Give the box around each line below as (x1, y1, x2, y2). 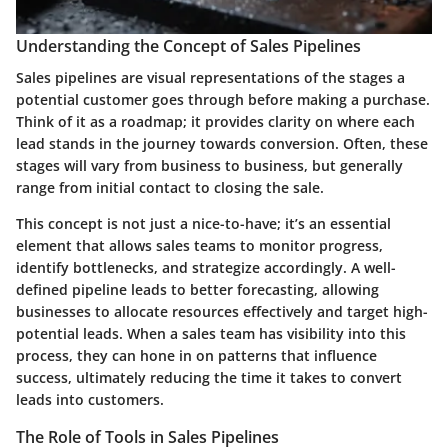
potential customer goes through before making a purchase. (16, 90, 430, 110)
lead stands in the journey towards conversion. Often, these (16, 134, 428, 154)
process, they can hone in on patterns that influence (16, 346, 377, 366)
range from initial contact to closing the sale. (16, 178, 324, 198)
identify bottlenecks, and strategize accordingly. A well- (16, 258, 396, 278)
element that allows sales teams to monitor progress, (16, 236, 383, 256)
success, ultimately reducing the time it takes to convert (16, 368, 402, 388)
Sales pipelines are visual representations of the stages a (16, 68, 405, 88)
